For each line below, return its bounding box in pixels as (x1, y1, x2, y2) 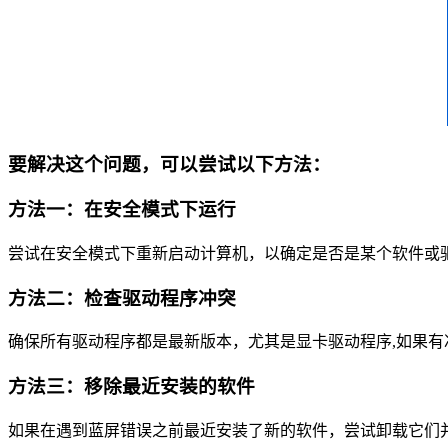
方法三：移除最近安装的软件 (8, 376, 255, 398)
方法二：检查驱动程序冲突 (8, 287, 236, 309)
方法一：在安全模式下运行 (8, 199, 236, 221)
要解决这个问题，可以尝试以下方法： (8, 153, 331, 175)
